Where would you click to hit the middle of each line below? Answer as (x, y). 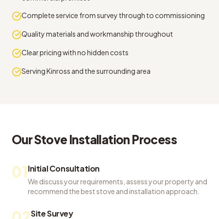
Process (153, 139)
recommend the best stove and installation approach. (114, 191)
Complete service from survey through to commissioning (113, 15)
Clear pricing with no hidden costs (75, 52)
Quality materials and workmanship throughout (97, 34)
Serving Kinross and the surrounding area (86, 71)
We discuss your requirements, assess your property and (118, 181)
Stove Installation (82, 139)
